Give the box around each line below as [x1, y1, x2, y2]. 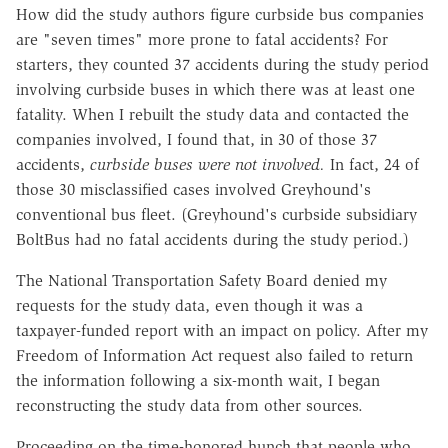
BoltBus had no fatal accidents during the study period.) [16, 229, 409, 249]
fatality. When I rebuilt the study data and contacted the [16, 104, 409, 124]
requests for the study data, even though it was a [16, 295, 363, 315]
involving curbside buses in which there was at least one [16, 79, 415, 99]
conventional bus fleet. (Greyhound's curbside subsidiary [16, 204, 417, 224]
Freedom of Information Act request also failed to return [16, 345, 413, 365]
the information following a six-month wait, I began [16, 370, 380, 390]
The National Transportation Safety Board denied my [16, 270, 387, 290]
